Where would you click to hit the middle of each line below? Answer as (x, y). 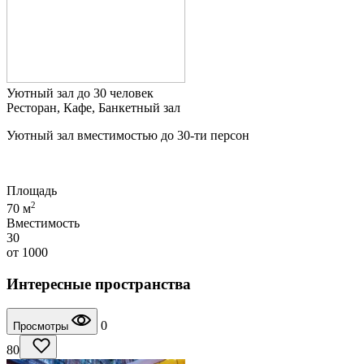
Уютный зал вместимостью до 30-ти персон (128, 135)
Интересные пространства (99, 284)
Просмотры (42, 327)
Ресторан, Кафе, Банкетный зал (93, 107)
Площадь (32, 190)
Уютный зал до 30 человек (80, 93)
